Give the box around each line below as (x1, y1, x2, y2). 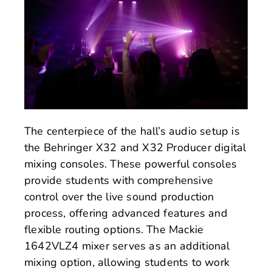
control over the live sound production (24, 189, 214, 204)
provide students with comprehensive (24, 172, 214, 188)
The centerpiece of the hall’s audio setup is (24, 123, 240, 138)
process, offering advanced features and (24, 205, 228, 220)
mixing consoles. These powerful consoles (24, 156, 237, 171)
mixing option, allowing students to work (24, 254, 230, 270)
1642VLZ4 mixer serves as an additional (24, 238, 230, 253)
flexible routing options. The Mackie (24, 222, 204, 237)
